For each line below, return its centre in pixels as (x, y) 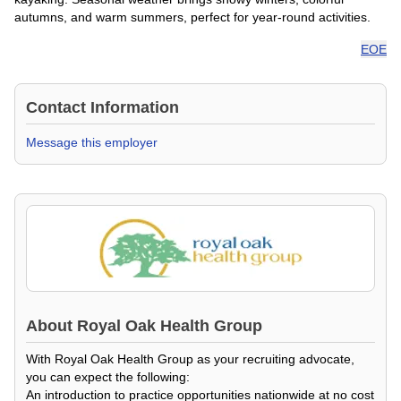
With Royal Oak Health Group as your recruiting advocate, (190, 359)
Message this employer (92, 142)
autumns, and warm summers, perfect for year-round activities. (192, 17)
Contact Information (102, 107)
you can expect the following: (108, 377)
